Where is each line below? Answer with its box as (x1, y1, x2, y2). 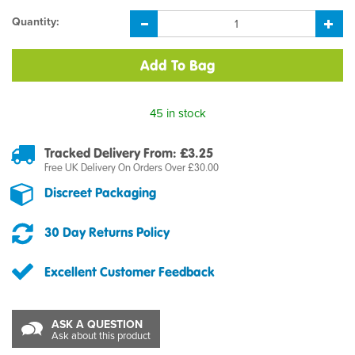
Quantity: (12, 13, 59, 29)
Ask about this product (52, 328, 151, 342)
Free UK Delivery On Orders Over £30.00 (44, 162, 219, 174)
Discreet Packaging (44, 185, 156, 200)
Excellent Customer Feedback (44, 264, 215, 280)
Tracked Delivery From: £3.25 (44, 145, 213, 161)
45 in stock (149, 104, 206, 121)
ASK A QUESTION (52, 316, 143, 332)
